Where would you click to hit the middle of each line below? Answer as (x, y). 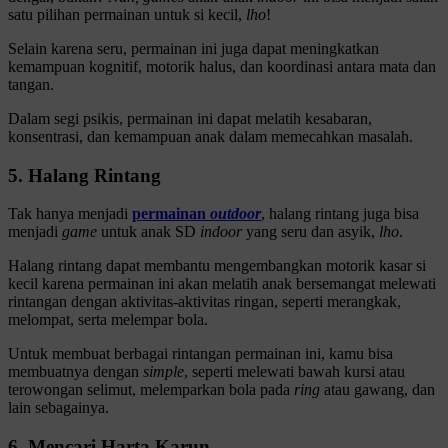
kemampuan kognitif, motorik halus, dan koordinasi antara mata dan (222, 66)
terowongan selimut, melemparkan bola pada (151, 390)
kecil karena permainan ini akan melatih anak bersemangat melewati (222, 284)
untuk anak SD (150, 232)
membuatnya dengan (75, 372)
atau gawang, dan (379, 390)
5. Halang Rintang (84, 175)
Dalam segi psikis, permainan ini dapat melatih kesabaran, (190, 118)
